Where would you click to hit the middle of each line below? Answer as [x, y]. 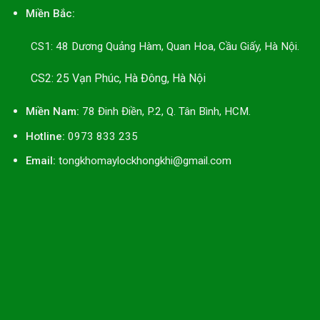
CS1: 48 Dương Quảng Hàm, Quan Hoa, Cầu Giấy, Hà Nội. [155, 46]
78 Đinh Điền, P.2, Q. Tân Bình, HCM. [166, 112]
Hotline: [46, 136]
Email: [40, 161]
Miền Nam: [54, 112]
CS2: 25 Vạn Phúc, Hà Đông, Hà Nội [108, 79]
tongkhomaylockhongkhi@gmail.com [143, 161]
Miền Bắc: [50, 13]
